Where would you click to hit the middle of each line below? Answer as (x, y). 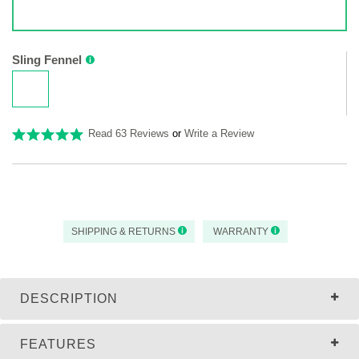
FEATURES (58, 344)
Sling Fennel (47, 60)
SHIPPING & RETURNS (125, 232)
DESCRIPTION (69, 298)
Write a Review (219, 133)
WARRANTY (241, 232)
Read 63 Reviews (129, 133)
